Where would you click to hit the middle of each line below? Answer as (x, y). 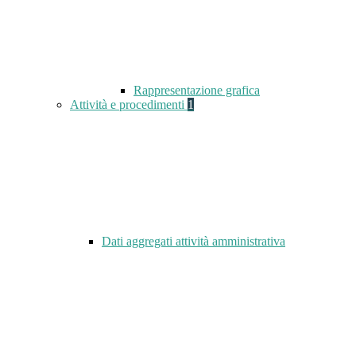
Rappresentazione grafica (197, 91)
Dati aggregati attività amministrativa (193, 242)
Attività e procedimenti (129, 105)
